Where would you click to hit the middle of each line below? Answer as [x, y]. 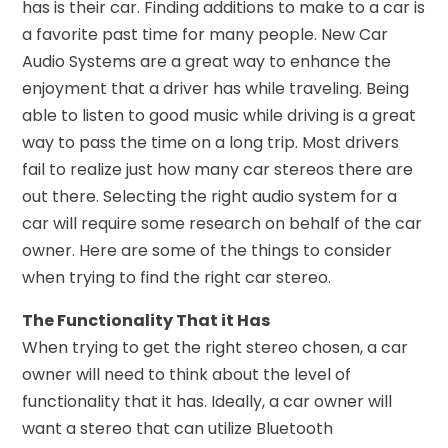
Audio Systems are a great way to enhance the [207, 61]
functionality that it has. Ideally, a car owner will [207, 401]
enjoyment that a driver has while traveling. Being [216, 88]
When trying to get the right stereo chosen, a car [215, 347]
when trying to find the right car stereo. [177, 277]
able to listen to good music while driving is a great [219, 115]
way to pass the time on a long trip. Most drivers [211, 142]
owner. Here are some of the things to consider [207, 250]
